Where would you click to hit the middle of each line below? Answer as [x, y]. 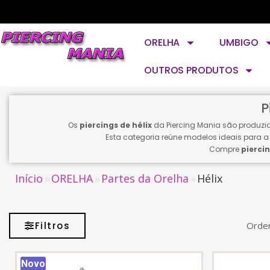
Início [29, 178]
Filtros [52, 225]
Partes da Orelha [145, 178]
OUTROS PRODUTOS [191, 70]
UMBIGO [239, 42]
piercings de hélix [115, 125]
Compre [225, 149]
